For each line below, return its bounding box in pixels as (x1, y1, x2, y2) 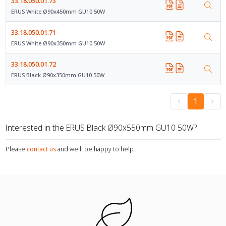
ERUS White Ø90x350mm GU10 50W (11, 39, 105, 47)
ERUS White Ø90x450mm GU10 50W (11, 7, 105, 15)
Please (5, 145, 25, 154)
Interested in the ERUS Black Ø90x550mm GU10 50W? (5, 122, 197, 134)
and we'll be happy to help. (57, 145, 135, 154)
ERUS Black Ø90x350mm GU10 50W (11, 71, 104, 79)
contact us (26, 145, 56, 154)
